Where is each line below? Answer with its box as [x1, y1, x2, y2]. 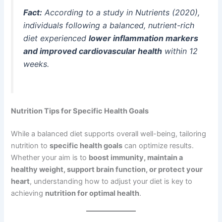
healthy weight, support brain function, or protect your [11, 165, 203, 174]
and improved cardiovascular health [23, 46, 163, 56]
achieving [11, 188, 46, 198]
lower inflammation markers [89, 33, 199, 44]
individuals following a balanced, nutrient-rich [23, 20, 195, 31]
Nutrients [135, 7, 170, 18]
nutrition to [11, 141, 50, 150]
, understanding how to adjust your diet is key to [30, 176, 193, 186]
